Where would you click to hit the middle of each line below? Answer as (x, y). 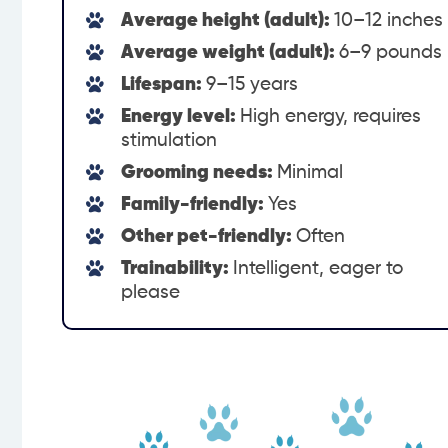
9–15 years (252, 84)
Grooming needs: (199, 172)
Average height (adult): (227, 20)
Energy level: (180, 116)
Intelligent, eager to (318, 268)
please (150, 292)
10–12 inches (388, 20)
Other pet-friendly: (208, 236)
